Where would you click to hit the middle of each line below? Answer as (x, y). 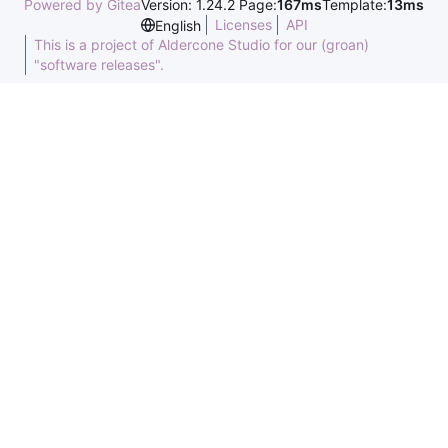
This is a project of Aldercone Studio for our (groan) (201, 44)
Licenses (243, 24)
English (177, 25)
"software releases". (99, 64)
